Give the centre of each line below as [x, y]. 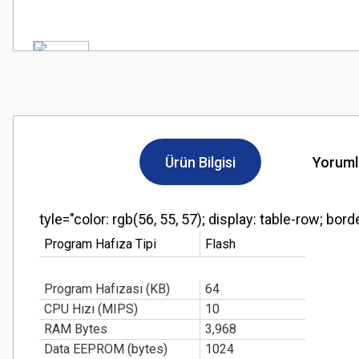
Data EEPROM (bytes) [106, 349]
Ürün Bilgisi [200, 162]
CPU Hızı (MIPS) [91, 309]
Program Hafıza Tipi [100, 244]
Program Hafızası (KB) [107, 289]
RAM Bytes [76, 329]
